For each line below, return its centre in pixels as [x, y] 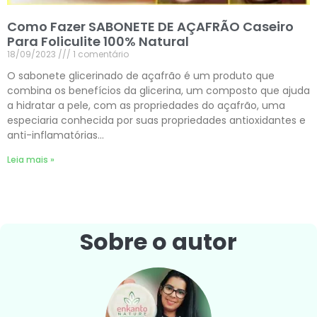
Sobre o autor [158, 242]
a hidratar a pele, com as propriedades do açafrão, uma [146, 106]
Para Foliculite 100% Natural [98, 42]
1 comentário [100, 54]
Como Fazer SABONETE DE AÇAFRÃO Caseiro [150, 27]
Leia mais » [31, 160]
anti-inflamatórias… [56, 136]
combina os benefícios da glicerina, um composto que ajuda [158, 91]
